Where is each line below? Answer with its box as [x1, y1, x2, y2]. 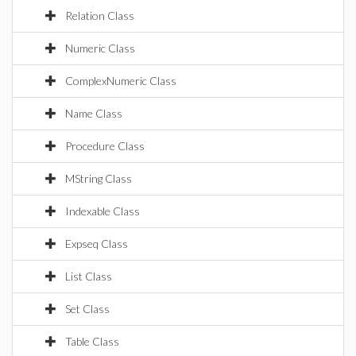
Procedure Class [65, 139, 145, 153]
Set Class [65, 302, 110, 315]
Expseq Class [65, 237, 128, 250]
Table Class [65, 335, 119, 348]
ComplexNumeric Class [65, 74, 176, 87]
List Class [65, 269, 112, 283]
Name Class [65, 106, 122, 120]
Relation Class [65, 9, 134, 22]
